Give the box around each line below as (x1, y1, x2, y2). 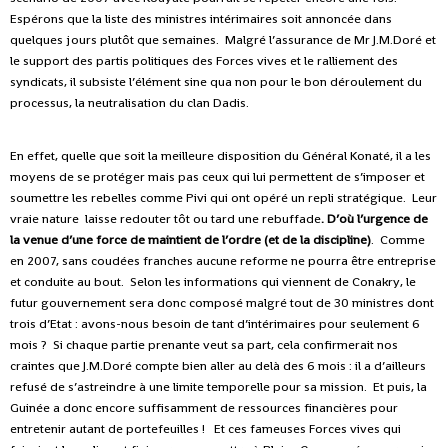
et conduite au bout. (10, 273, 124, 291)
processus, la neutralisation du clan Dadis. (10, 94, 249, 112)
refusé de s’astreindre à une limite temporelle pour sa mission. (10, 378, 370, 396)
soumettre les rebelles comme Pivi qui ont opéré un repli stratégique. (10, 189, 406, 207)
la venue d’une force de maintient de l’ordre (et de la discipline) (10, 231, 371, 249)
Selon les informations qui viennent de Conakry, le (130, 273, 416, 291)
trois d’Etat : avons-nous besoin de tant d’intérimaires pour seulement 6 (10, 315, 420, 333)
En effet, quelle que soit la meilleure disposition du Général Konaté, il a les (10, 147, 431, 165)
